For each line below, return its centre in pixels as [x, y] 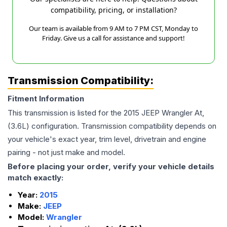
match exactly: [35, 178]
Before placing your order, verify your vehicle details [111, 167]
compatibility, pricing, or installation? [113, 10]
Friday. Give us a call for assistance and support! [113, 38]
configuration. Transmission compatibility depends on [123, 126]
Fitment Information [46, 99]
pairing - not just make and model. [66, 153]
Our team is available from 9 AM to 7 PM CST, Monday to [113, 29]
